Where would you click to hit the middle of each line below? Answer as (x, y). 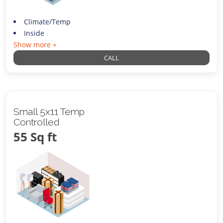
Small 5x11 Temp (49, 112)
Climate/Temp (47, 22)
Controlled (37, 122)
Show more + (35, 45)
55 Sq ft (35, 137)
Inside (34, 33)
